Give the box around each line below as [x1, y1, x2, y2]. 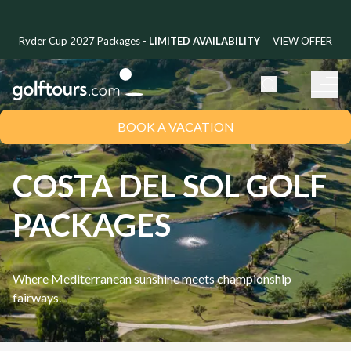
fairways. [13, 290, 61, 305]
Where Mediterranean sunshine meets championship [13, 271, 291, 286]
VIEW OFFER [273, 34, 332, 47]
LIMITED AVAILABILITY [149, 34, 260, 47]
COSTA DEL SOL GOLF [13, 167, 327, 204]
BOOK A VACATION [117, 118, 234, 134]
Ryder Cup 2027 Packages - [19, 34, 149, 47]
